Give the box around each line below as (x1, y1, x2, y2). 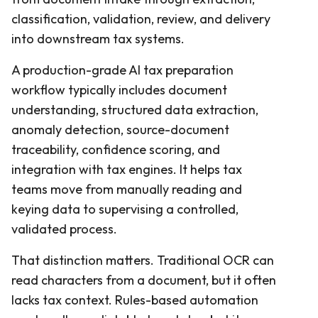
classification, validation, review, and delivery (11, 10, 270, 27)
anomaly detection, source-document (11, 121, 229, 138)
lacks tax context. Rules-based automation (11, 291, 258, 308)
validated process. (11, 220, 117, 237)
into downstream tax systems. (11, 30, 185, 47)
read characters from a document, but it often (11, 271, 276, 288)
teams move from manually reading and (11, 180, 242, 197)
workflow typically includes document (11, 81, 227, 98)
